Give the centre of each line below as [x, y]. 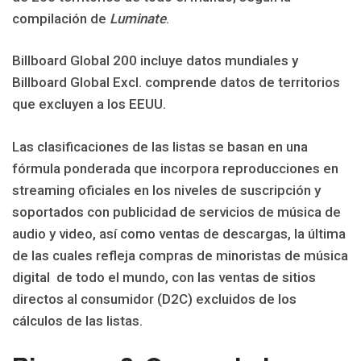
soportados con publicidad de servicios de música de [176, 212]
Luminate [138, 18]
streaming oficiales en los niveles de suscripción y [166, 190]
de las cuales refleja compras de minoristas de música [180, 255]
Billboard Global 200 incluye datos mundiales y [155, 60]
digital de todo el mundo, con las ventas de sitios [164, 277]
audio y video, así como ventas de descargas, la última [179, 233]
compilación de [61, 18]
